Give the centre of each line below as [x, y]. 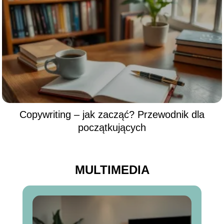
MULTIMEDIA [112, 170]
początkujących [112, 128]
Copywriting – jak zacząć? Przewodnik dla [112, 115]
